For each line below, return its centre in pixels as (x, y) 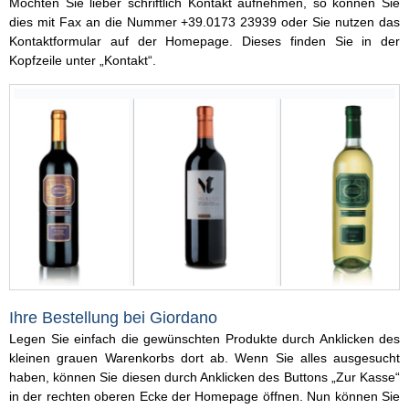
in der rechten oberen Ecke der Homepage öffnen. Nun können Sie (204, 396)
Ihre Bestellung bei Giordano (113, 317)
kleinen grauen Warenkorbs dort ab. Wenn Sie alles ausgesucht (204, 357)
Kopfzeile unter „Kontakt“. (83, 61)
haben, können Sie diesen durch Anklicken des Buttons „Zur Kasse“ (204, 377)
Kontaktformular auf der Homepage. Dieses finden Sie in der (204, 42)
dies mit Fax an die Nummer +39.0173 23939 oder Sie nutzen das (204, 22)
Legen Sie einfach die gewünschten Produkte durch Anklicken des (204, 338)
